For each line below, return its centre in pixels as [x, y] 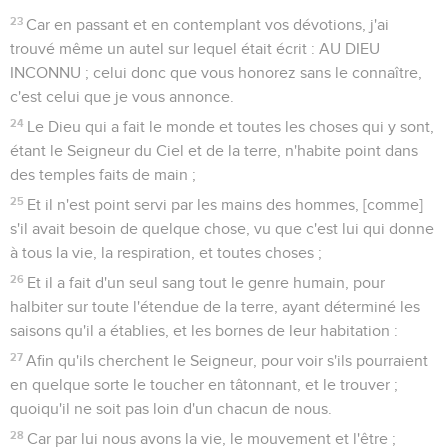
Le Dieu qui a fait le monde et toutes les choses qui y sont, [231, 126]
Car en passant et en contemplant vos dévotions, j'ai [208, 24]
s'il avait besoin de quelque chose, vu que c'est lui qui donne [222, 228]
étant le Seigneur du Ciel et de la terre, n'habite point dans [214, 150]
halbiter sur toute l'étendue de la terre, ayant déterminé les [215, 306]
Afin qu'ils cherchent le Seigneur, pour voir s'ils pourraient [227, 360]
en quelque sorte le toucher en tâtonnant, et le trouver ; [204, 384]
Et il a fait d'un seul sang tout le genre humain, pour [206, 282]
